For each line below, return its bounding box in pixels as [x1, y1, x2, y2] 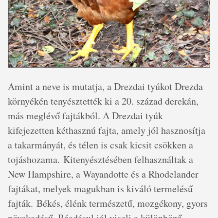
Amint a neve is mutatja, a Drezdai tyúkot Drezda [8, 80, 203, 93]
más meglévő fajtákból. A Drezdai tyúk [8, 109, 163, 122]
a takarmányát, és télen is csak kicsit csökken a [8, 138, 193, 151]
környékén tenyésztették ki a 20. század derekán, [8, 94, 199, 108]
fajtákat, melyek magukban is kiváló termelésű [8, 182, 193, 195]
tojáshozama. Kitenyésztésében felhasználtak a [8, 153, 193, 166]
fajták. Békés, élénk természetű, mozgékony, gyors [8, 197, 208, 210]
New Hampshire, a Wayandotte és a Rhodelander [8, 167, 199, 181]
